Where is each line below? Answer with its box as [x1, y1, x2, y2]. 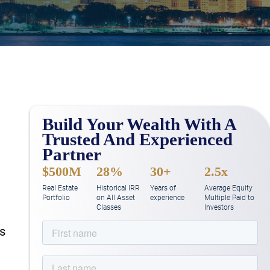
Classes [96, 202, 121, 212]
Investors [204, 202, 234, 212]
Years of [150, 183, 177, 193]
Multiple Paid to [204, 193, 255, 202]
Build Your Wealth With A [42, 115, 236, 134]
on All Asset [96, 193, 135, 202]
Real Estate [42, 183, 78, 193]
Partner [42, 145, 101, 164]
